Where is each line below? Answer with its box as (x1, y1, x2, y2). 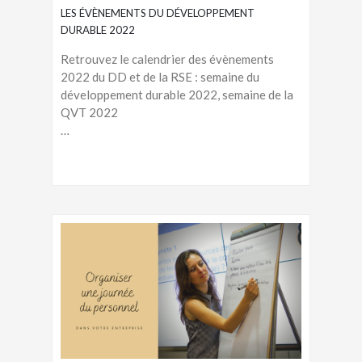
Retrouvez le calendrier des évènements (61, 52, 274, 67)
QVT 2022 (61, 105, 118, 120)
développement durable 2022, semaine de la (61, 87, 293, 103)
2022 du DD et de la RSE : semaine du (61, 69, 259, 85)
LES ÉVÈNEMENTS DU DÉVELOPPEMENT (61, 6, 255, 20)
